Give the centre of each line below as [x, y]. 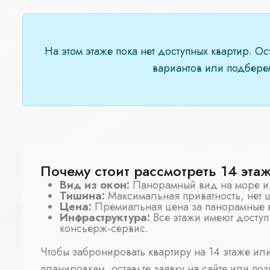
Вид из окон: [95, 185]
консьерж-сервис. [104, 229]
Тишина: [82, 196]
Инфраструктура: [105, 218]
